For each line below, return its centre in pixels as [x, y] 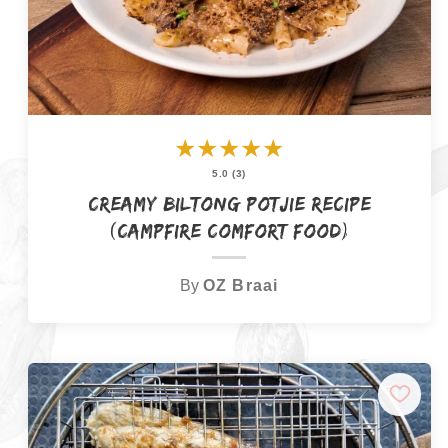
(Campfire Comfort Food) [229, 229]
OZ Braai [240, 285]
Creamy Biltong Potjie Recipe [229, 202]
